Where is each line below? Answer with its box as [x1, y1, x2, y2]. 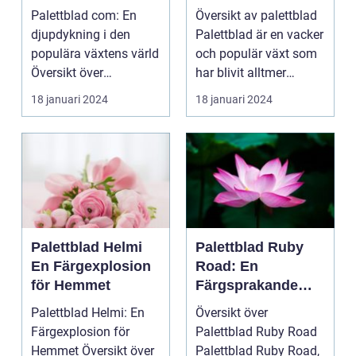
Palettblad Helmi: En [31, 305, 145, 321]
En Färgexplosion [31, 258, 151, 275]
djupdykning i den [31, 27, 130, 43]
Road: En [195, 258, 258, 275]
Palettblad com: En [31, 8, 137, 24]
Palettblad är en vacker [195, 27, 323, 43]
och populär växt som [195, 46, 317, 62]
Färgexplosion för [31, 324, 130, 340]
